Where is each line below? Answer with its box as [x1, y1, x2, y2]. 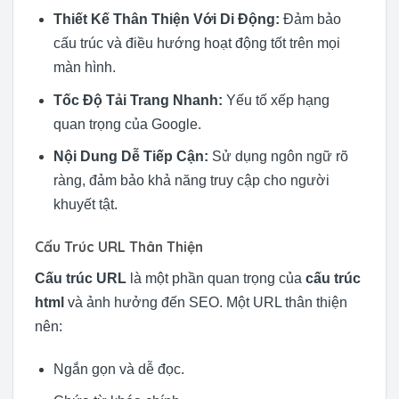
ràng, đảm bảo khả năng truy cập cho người [53, 173, 330, 189]
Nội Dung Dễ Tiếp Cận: [53, 149, 208, 165]
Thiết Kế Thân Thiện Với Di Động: [53, 12, 280, 28]
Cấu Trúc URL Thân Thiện [35, 238, 203, 256]
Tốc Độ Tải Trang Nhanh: [53, 92, 223, 108]
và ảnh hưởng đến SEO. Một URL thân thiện [64, 295, 347, 311]
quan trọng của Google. [53, 116, 201, 132]
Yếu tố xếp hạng [222, 92, 330, 108]
